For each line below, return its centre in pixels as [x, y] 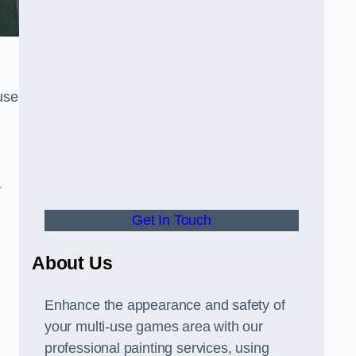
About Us [72, 263]
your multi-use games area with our [154, 327]
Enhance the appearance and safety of [165, 305]
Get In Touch [172, 220]
